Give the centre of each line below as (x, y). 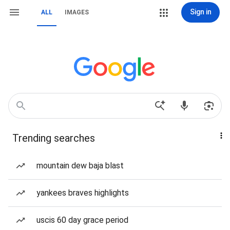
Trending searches (54, 138)
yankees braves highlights (83, 193)
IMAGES (77, 12)
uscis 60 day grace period (82, 220)
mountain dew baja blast (80, 166)
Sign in (200, 12)
